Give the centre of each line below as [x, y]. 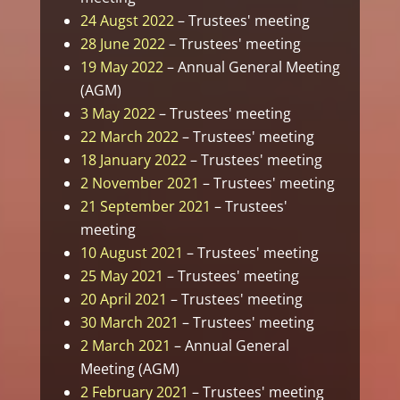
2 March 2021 [125, 346]
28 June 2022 [122, 44]
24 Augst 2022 [127, 21]
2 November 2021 [139, 183]
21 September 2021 [145, 207]
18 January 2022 [133, 160]
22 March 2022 [129, 137]
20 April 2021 [123, 300]
